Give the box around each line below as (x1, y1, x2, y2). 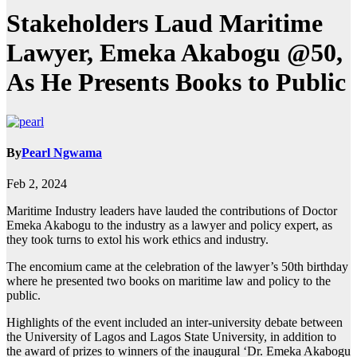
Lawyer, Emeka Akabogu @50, (6, 38, 343, 68)
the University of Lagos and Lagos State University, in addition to (6, 330, 336, 344)
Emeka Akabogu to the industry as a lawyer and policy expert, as (6, 218, 332, 233)
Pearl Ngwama (22, 146, 102, 160)
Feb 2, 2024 (6, 177, 67, 191)
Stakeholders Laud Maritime (6, 9, 323, 38)
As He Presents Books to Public (6, 68, 346, 97)
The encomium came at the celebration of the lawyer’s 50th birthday (6, 260, 348, 274)
